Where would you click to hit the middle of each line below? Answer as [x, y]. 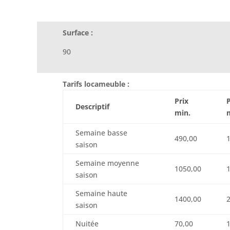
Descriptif [92, 107]
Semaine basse [101, 133]
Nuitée [87, 224]
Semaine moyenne [107, 163]
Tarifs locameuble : [96, 84]
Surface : [78, 33]
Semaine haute [101, 194]
